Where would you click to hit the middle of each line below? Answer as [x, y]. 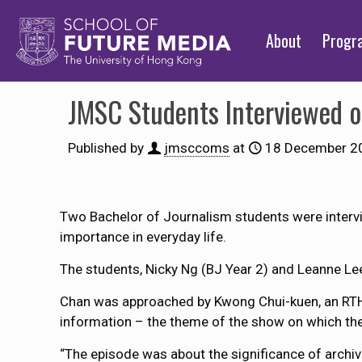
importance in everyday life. [143, 237]
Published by [106, 148]
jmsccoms [197, 148]
